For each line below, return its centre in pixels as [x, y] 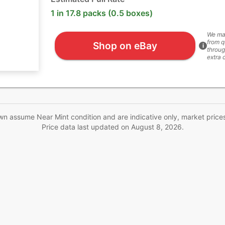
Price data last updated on [86, 127]
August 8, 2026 [156, 127]
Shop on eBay [125, 45]
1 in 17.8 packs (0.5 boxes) [102, 13]
